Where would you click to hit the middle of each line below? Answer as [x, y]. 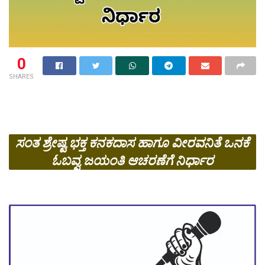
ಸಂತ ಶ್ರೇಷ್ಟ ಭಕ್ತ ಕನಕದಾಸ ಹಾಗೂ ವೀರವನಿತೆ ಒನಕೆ [132, 143]
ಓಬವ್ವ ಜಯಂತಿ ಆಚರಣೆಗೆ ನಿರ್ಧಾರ [132, 161]
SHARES [21, 76]
